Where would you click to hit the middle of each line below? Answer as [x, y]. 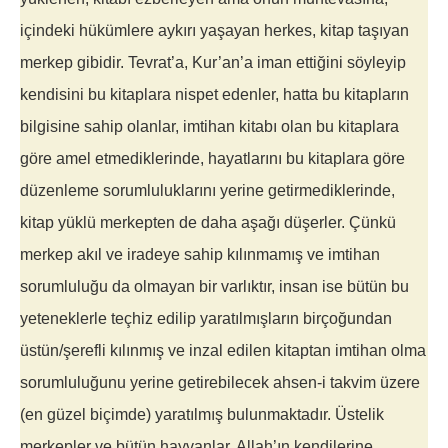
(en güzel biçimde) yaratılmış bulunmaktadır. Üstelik [202, 415]
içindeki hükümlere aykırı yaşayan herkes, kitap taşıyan [214, 31]
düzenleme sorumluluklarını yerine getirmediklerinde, [207, 191]
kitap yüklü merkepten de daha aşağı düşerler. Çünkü [208, 223]
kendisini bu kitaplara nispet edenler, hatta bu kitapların [214, 95]
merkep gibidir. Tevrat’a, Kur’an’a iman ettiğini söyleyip [213, 63]
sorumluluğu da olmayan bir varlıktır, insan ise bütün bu [214, 287]
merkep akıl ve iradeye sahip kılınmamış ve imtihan [200, 255]
